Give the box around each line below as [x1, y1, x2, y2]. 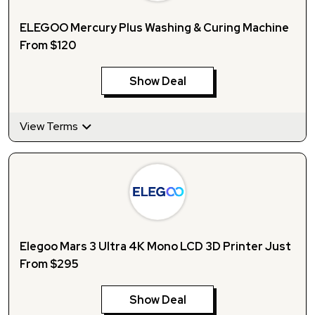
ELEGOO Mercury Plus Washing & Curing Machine [20, 20, 289, 35]
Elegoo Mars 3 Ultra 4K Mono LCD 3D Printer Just [20, 238, 291, 254]
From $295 [20, 256, 79, 271]
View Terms [20, 118, 80, 134]
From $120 [20, 37, 76, 53]
